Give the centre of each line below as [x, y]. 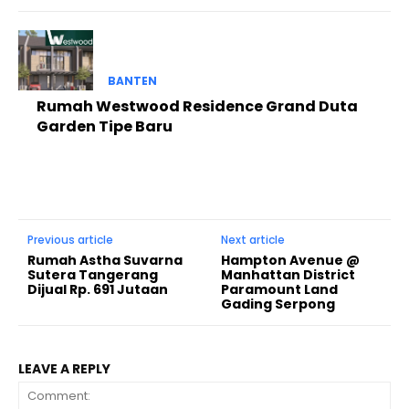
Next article [253, 239]
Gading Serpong [278, 304]
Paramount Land [280, 289]
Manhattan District [288, 274]
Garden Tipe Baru [105, 126]
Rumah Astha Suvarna [105, 260]
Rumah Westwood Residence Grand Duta [197, 106]
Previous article [70, 239]
